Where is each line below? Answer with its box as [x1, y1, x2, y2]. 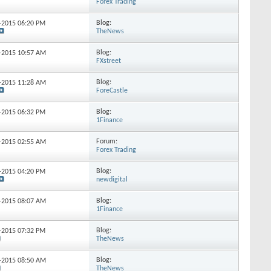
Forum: [96, 138, 118, 145]
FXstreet [96, 57, 122, 65]
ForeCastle [96, 87, 128, 94]
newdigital [96, 176, 128, 183]
